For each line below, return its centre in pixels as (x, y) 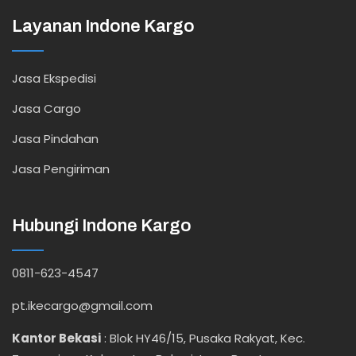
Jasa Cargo (46, 108)
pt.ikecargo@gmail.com (82, 306)
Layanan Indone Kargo (103, 26)
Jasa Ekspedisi (54, 78)
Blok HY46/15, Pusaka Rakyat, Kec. (207, 338)
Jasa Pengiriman (61, 169)
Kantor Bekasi (56, 338)
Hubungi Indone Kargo (102, 226)
